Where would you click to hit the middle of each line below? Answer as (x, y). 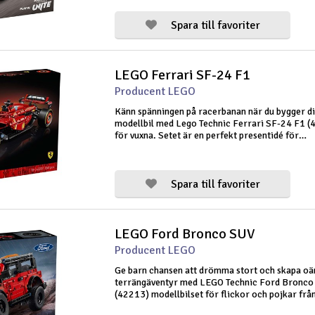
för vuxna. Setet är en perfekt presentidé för (207, 135)
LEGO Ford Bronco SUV (185, 234)
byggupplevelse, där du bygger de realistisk (204, 159)
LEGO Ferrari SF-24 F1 (182, 75)
